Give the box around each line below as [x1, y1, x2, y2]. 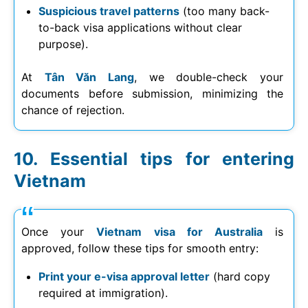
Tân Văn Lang [44, 69, 135, 84]
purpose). [38, 36, 88, 51]
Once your [21, 224, 97, 239]
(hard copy [210, 269, 270, 283]
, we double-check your [134, 69, 284, 84]
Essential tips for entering [49, 148, 294, 169]
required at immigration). [38, 285, 168, 300]
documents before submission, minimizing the [21, 86, 283, 100]
